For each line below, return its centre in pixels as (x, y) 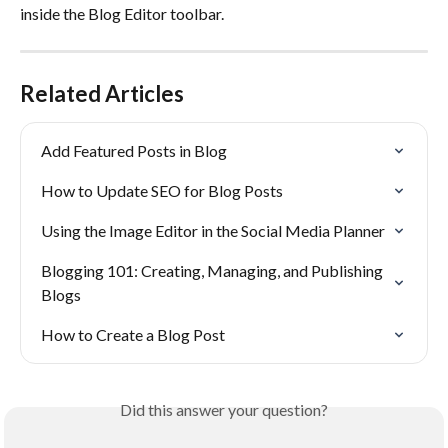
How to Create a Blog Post (133, 335)
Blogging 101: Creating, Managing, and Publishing (213, 271)
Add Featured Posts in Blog (134, 151)
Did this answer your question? (224, 410)
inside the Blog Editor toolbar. (122, 14)
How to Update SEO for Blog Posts (162, 191)
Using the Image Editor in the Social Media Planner (213, 231)
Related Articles (102, 94)
